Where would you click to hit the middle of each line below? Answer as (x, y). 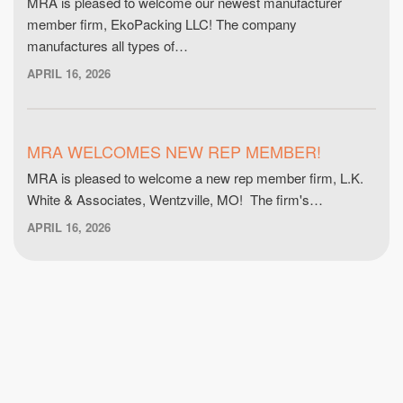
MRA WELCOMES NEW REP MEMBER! (174, 151)
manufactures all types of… (107, 45)
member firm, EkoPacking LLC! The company (162, 24)
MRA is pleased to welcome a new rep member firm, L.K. (195, 178)
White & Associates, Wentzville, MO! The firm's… (175, 199)
